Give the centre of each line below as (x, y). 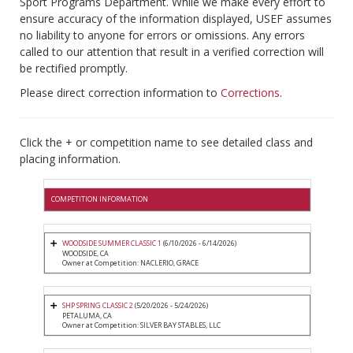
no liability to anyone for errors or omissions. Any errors (162, 35)
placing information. (70, 159)
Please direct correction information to (120, 93)
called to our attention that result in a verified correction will (172, 52)
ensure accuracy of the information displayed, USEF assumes (176, 19)
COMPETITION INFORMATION (100, 199)
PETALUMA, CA (87, 316)
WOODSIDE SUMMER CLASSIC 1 (112, 243)
